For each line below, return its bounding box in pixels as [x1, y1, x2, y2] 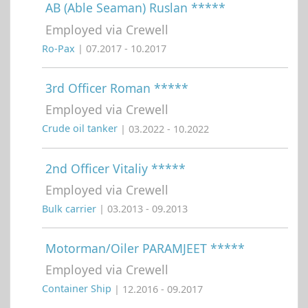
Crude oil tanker [42, 122, 120, 135]
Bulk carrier [42, 202, 99, 216]
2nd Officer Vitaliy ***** [45, 159, 186, 177]
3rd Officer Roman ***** [45, 80, 188, 97]
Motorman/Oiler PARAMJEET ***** [45, 240, 245, 257]
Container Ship [42, 282, 114, 296]
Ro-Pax [42, 42, 78, 56]
